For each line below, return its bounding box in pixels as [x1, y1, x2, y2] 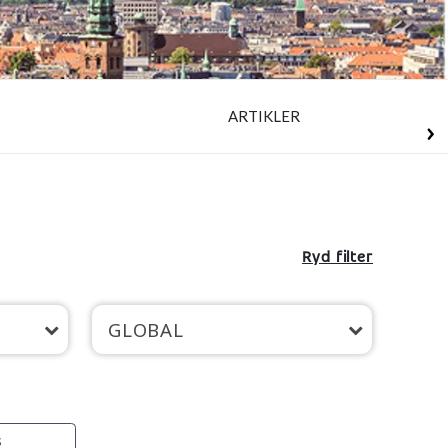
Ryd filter [302, 247, 373, 268]
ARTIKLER [228, 107, 301, 126]
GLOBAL [107, 316, 185, 342]
